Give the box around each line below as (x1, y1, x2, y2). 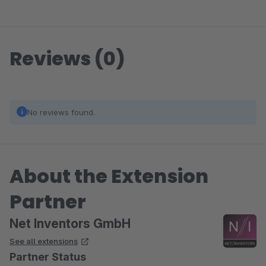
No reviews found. (27, 107, 95, 117)
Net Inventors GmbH (9, 216, 131, 231)
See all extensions (9, 236, 78, 246)
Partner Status (9, 251, 86, 263)
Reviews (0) (9, 45, 125, 72)
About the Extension (9, 163, 208, 189)
